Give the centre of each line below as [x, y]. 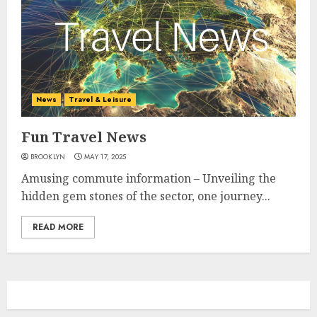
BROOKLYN [48, 157]
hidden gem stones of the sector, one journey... [146, 196]
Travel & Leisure [100, 99]
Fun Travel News [84, 137]
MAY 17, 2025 [105, 157]
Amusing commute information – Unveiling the [149, 178]
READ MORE [58, 227]
